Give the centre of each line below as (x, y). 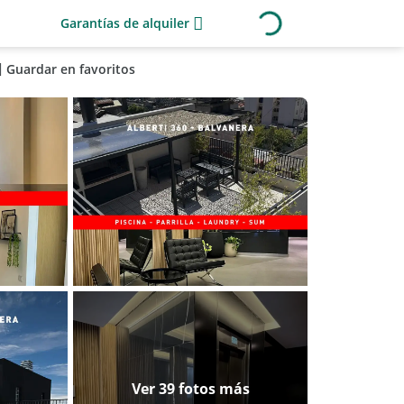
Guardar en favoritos (70, 69)
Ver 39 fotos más (190, 388)
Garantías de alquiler (125, 23)
